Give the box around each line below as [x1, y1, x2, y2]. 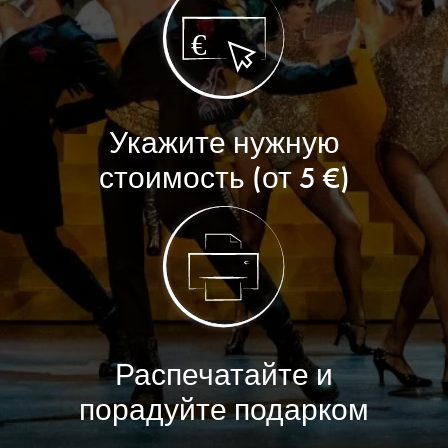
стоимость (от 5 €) [98, 159, 350, 197]
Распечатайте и [115, 356, 333, 394]
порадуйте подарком [79, 391, 369, 429]
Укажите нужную [108, 124, 340, 162]
